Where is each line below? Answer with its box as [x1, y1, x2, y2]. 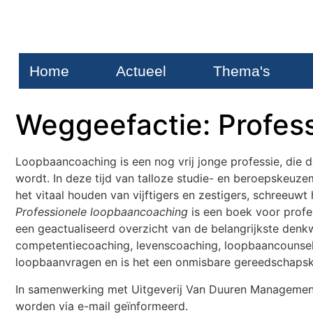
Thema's [213, 63, 271, 80]
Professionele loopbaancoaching [15, 205, 188, 219]
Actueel [116, 63, 167, 80]
